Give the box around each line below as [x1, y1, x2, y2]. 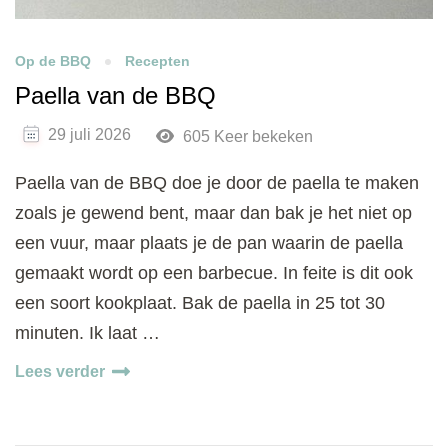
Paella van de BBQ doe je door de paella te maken [15, 172, 419, 193]
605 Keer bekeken [178, 127, 313, 145]
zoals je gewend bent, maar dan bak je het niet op [15, 202, 412, 223]
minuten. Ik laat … [15, 322, 160, 343]
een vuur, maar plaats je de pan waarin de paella [15, 232, 403, 253]
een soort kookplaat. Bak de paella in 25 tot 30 [15, 292, 385, 313]
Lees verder [15, 362, 105, 380]
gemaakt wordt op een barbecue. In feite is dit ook [15, 262, 413, 283]
